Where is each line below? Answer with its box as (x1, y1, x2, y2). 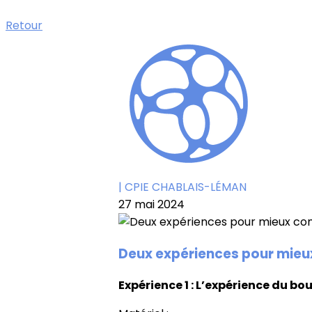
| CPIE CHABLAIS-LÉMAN (118, 179, 247, 195)
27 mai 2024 (118, 196, 185, 212)
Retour (6, 17, 42, 33)
